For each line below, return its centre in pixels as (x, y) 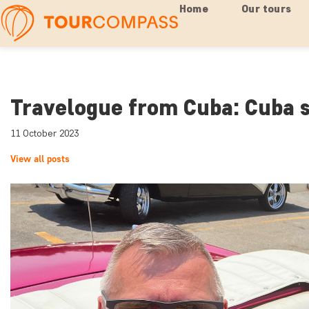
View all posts (40, 159)
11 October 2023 (44, 133)
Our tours (267, 9)
